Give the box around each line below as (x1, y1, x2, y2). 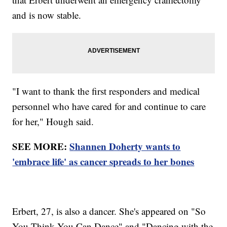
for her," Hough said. (12, 115, 97, 128)
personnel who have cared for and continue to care (12, 100, 206, 113)
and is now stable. (12, 9, 85, 22)
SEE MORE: (12, 139, 70, 154)
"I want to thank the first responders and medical (12, 85, 200, 98)
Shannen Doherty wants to (69, 139, 181, 154)
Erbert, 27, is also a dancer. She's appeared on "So (12, 205, 206, 218)
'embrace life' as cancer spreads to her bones (12, 155, 195, 169)
